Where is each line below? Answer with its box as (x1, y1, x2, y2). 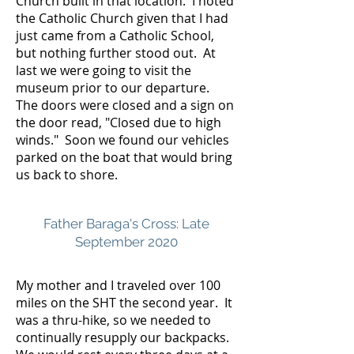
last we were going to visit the (16, 62, 191, 79)
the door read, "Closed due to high (16, 114, 221, 131)
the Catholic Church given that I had (16, 9, 228, 27)
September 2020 (75, 234, 178, 250)
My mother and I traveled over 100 (16, 277, 220, 294)
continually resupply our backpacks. (16, 329, 232, 346)
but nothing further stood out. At (16, 44, 216, 62)
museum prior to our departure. (16, 79, 213, 96)
